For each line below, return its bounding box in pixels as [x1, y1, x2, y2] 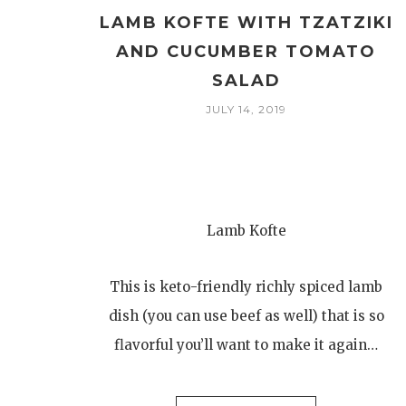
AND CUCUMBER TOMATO [116, 42, 377, 62]
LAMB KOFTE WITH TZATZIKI [99, 13, 393, 33]
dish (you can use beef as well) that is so [108, 307, 384, 324]
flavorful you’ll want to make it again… [114, 336, 379, 353]
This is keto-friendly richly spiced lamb [110, 278, 383, 295]
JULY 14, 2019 [206, 102, 287, 116]
